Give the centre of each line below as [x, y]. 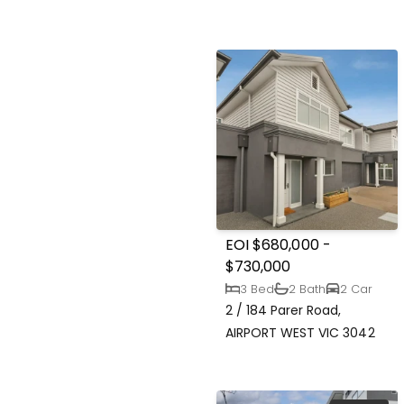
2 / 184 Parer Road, [284, 311]
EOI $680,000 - [278, 245]
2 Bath [308, 289]
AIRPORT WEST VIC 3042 [300, 333]
